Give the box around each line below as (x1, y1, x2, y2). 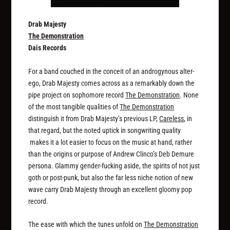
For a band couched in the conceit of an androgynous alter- (28, 67, 195, 75)
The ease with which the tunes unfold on (28, 220, 144, 229)
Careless (159, 114, 184, 123)
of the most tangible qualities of (28, 102, 120, 111)
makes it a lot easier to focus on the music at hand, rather (28, 138, 193, 146)
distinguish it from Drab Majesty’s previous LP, (28, 114, 160, 123)
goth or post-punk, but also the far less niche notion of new (28, 173, 194, 182)
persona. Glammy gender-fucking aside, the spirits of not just (28, 161, 200, 170)
